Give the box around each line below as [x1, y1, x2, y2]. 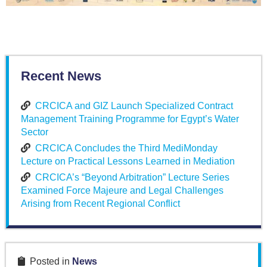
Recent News [21, 68, 101, 83]
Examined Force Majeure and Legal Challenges [21, 185, 223, 195]
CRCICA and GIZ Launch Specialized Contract [35, 100, 233, 111]
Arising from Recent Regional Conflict [21, 198, 180, 209]
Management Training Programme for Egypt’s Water [21, 113, 239, 124]
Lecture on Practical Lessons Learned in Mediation [21, 156, 235, 166]
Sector [21, 126, 48, 137]
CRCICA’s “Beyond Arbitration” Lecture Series [35, 172, 229, 182]
